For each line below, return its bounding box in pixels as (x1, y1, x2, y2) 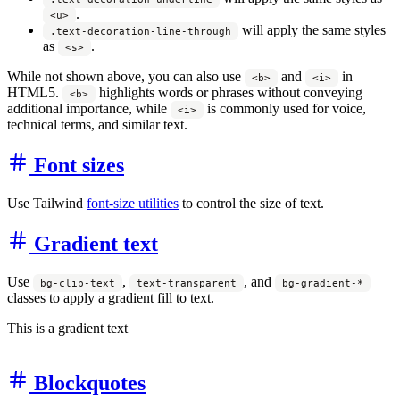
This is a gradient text (7, 320, 128, 336)
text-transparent (137, 277, 237, 288)
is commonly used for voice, (204, 101, 366, 117)
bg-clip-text (40, 277, 115, 288)
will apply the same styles (238, 22, 386, 38)
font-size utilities (87, 195, 179, 211)
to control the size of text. (179, 195, 324, 211)
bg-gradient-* (282, 277, 363, 288)
